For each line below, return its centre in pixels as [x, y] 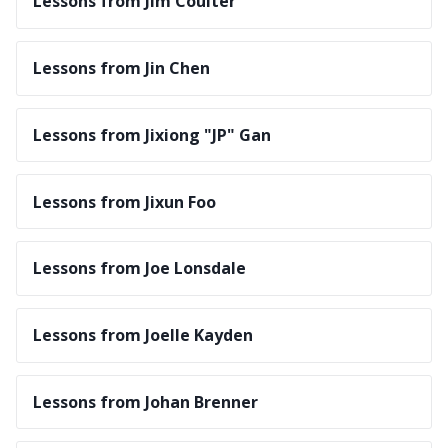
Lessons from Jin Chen [121, 68]
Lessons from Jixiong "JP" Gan [152, 134]
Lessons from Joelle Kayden [143, 335]
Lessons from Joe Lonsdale [139, 268]
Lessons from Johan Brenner [145, 402]
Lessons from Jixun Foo [124, 201]
